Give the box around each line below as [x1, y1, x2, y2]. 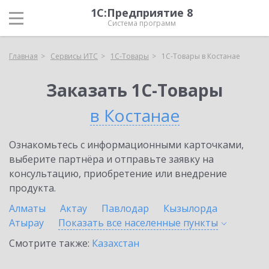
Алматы [9, 202, 46, 215]
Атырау [9, 216, 44, 229]
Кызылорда [163, 202, 217, 215]
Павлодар [101, 202, 149, 215]
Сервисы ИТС [50, 51, 98, 61]
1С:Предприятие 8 [91, 5, 193, 20]
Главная [9, 51, 38, 61]
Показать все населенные [58, 216, 183, 229]
